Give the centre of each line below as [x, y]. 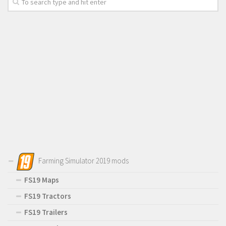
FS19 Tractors [48, 196]
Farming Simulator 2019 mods [83, 161]
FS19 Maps [42, 180]
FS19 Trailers [46, 212]
